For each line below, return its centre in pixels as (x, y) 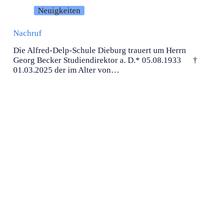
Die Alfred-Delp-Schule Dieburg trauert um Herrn (99, 50)
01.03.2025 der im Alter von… (66, 70)
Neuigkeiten (59, 11)
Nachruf (27, 33)
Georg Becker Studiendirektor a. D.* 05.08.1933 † (105, 60)
